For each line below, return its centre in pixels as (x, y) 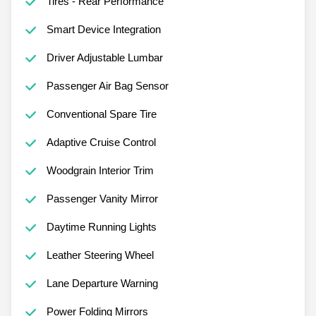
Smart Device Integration (103, 29)
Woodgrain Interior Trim (100, 170)
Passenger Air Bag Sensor (107, 85)
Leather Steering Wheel (100, 255)
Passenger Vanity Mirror (102, 198)
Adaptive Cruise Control (101, 142)
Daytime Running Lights (101, 226)
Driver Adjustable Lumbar (104, 57)
